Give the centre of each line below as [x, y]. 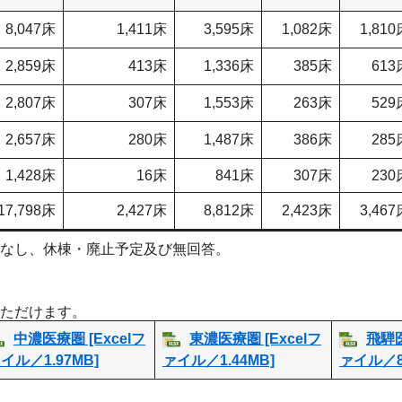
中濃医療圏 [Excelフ [79, 339]
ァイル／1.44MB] [218, 361]
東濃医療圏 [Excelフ [255, 339]
